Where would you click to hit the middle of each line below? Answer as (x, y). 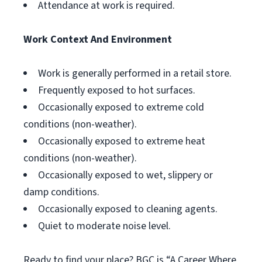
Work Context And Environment (98, 39)
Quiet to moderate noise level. (104, 226)
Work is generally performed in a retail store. (135, 73)
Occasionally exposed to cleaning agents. (128, 209)
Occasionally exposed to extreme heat (122, 141)
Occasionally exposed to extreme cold (121, 107)
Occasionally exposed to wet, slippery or (125, 175)
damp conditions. (61, 192)
